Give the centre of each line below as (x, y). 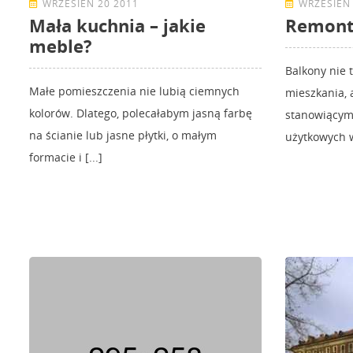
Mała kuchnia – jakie (117, 26)
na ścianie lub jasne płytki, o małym (123, 136)
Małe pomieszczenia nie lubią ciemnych (134, 91)
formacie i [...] (66, 158)
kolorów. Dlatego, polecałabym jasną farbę (141, 113)
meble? (61, 46)
